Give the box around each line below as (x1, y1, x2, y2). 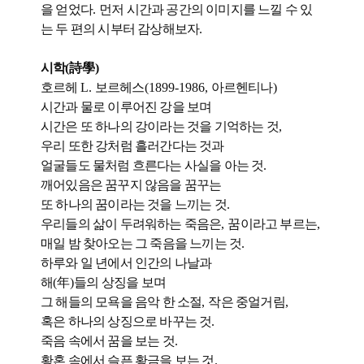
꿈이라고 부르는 (227, 217, 318, 231)
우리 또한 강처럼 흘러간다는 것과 (41, 139, 224, 153)
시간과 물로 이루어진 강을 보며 (41, 100, 212, 114)
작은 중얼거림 (208, 295, 285, 309)
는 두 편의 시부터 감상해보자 (41, 22, 200, 36)
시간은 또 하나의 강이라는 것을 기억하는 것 (41, 119, 279, 133)
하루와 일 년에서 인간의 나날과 (41, 256, 212, 270)
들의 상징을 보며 (74, 275, 167, 289)
